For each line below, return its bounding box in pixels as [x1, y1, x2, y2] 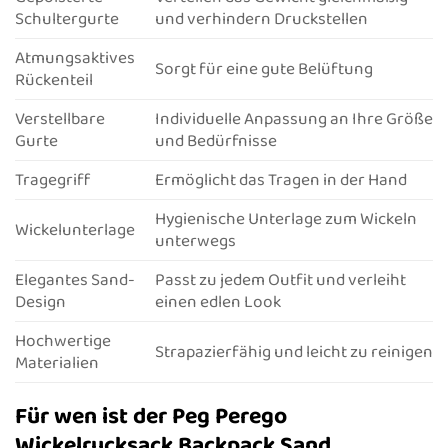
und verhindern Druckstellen [154, 5, 368, 33]
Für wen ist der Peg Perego [15, 398, 287, 435]
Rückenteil [15, 66, 93, 94]
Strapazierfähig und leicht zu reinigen [154, 338, 433, 366]
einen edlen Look [154, 288, 281, 316]
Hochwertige [15, 327, 111, 355]
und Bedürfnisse [154, 127, 277, 155]
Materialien [15, 349, 99, 377]
